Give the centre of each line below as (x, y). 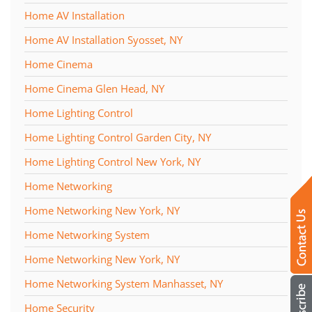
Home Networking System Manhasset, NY (124, 283)
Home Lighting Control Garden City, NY (118, 137)
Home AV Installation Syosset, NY (103, 39)
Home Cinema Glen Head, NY (94, 88)
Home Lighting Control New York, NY (112, 161)
